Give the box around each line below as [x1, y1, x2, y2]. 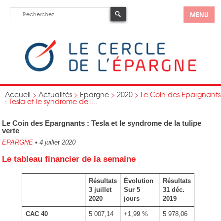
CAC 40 [25, 210, 48, 218]
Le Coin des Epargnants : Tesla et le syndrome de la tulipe [2, 119, 202, 127]
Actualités [38, 89, 72, 99]
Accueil [5, 89, 31, 99]
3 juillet [88, 186, 111, 193]
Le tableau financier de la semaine [2, 154, 136, 164]
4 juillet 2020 [37, 139, 76, 146]
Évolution [123, 177, 153, 184]
